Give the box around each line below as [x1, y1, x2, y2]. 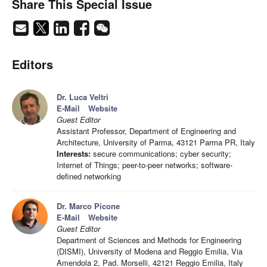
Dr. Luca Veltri [57, 91, 108, 103]
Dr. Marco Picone [57, 200, 120, 212]
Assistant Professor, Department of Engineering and [57, 125, 236, 137]
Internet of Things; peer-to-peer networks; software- [57, 159, 232, 171]
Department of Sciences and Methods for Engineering [57, 234, 241, 246]
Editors [12, 55, 53, 73]
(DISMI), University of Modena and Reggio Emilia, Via [57, 246, 243, 257]
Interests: [57, 148, 91, 160]
